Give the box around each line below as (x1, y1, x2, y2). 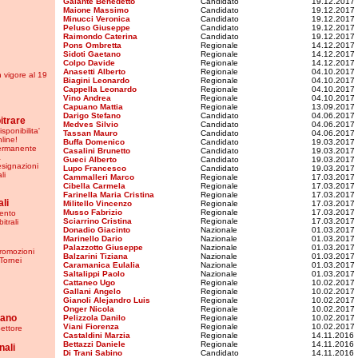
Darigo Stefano (63, 111, 121, 120)
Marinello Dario (63, 234, 122, 243)
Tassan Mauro (63, 129, 117, 137)
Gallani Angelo (63, 287, 121, 296)
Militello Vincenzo (63, 199, 132, 208)
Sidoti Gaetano (63, 50, 121, 58)
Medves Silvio (63, 120, 118, 129)
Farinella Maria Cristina (63, 190, 154, 199)
